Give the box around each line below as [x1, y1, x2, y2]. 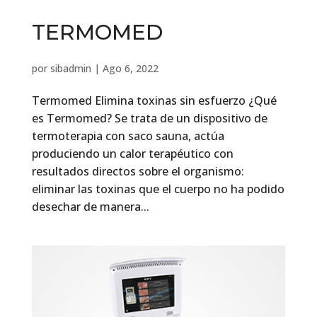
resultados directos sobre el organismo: [31, 163, 244, 179]
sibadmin [50, 61, 91, 75]
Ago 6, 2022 [102, 61, 158, 75]
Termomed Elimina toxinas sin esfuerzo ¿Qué [31, 92, 277, 108]
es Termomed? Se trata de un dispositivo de [31, 110, 267, 126]
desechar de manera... [31, 198, 149, 214]
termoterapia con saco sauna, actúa [31, 127, 224, 144]
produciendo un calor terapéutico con [31, 145, 234, 161]
